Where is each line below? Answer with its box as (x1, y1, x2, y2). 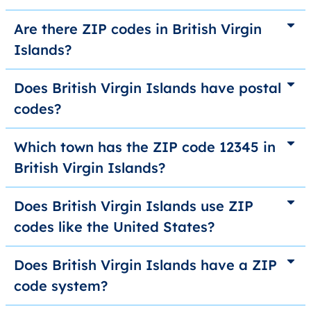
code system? (14, 277, 108, 295)
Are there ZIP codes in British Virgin (14, 20, 262, 38)
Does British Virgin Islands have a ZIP (14, 256, 277, 274)
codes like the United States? (14, 218, 215, 236)
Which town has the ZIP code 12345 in (14, 138, 276, 156)
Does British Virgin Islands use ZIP (14, 197, 253, 215)
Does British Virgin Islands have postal (14, 79, 281, 97)
